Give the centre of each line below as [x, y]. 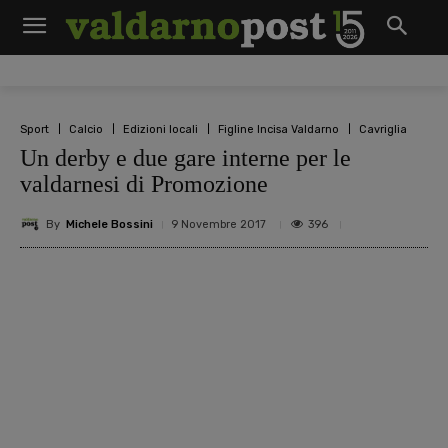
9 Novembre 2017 [218, 224]
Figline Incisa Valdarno [278, 129]
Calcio [86, 129]
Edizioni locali [160, 129]
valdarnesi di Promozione [144, 184]
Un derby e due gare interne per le [185, 158]
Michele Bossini [109, 224]
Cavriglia [383, 129]
